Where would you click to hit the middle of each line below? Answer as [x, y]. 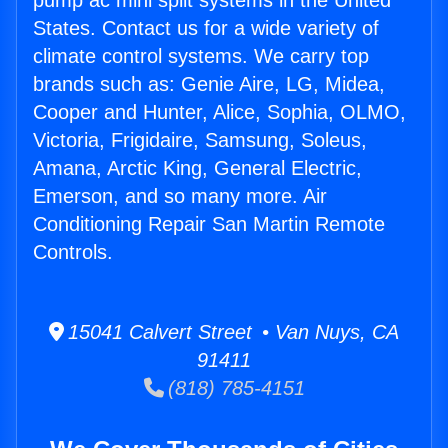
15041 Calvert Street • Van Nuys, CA [231, 332]
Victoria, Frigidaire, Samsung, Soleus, [200, 140]
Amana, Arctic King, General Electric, [197, 168]
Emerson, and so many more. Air [180, 196]
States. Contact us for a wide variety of [206, 28]
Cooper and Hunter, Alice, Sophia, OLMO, [219, 112]
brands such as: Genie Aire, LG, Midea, [209, 84]
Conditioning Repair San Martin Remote [209, 224]
